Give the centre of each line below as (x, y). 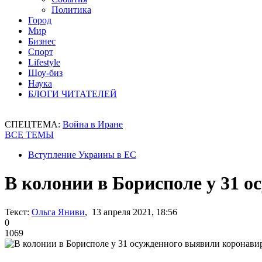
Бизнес (42, 41)
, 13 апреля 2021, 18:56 (131, 212)
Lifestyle (44, 62)
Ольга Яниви (58, 212)
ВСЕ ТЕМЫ (29, 135)
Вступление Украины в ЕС (82, 155)
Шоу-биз (45, 73)
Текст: (17, 212)
